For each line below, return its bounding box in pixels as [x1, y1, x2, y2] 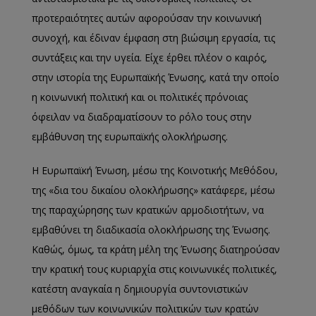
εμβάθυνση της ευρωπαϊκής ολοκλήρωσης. [32, 130, 228, 143]
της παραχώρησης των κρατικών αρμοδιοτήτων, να [32, 203, 264, 217]
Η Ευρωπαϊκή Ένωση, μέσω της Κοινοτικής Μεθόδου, [32, 164, 278, 177]
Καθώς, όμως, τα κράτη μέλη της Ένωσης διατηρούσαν [32, 243, 280, 256]
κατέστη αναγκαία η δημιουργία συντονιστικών [32, 282, 248, 296]
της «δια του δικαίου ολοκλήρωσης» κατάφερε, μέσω [32, 183, 275, 197]
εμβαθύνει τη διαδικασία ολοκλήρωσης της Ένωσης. [32, 223, 270, 236]
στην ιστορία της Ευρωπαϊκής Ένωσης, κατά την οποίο [32, 71, 279, 84]
